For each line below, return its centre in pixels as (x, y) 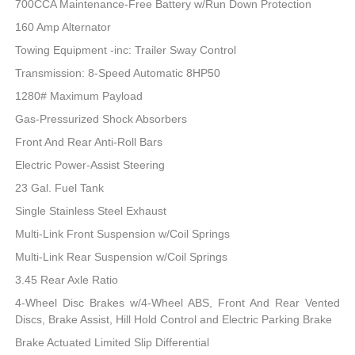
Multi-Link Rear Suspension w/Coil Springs (122, 256)
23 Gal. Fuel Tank (60, 187)
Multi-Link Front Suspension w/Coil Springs (123, 233)
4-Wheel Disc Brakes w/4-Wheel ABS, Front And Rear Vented (177, 302)
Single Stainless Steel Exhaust (91, 210)
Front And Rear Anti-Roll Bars (89, 141)
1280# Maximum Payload (79, 95)
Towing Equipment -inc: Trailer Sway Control (126, 50)
